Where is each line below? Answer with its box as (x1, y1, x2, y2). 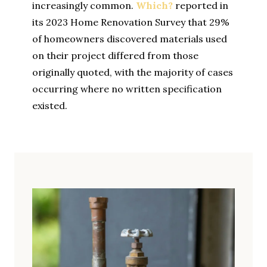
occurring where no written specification (32, 83, 222, 95)
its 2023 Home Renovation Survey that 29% (32, 16, 229, 29)
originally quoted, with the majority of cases (32, 66, 233, 79)
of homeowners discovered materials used (32, 33, 227, 45)
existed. (32, 100, 67, 112)
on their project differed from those (32, 49, 198, 62)
